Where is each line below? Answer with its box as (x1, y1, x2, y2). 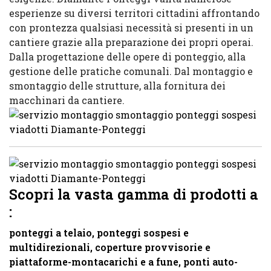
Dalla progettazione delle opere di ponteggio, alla (9, 50, 246, 63)
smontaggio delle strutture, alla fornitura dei (9, 79, 226, 92)
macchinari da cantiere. (9, 94, 125, 106)
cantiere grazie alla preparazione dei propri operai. (9, 36, 253, 48)
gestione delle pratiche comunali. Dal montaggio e (9, 65, 253, 77)
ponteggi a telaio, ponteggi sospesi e (9, 226, 189, 239)
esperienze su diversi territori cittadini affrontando (9, 7, 260, 19)
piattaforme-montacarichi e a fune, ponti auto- (9, 255, 238, 268)
